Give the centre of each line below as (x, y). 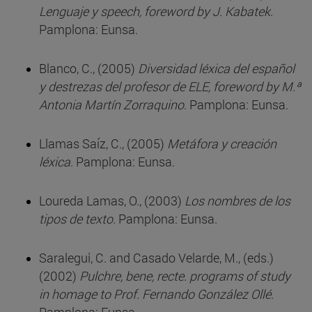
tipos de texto (76, 219)
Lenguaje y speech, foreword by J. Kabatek (155, 11)
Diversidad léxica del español (216, 69)
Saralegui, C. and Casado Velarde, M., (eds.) (156, 258)
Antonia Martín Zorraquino (111, 105)
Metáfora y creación (222, 144)
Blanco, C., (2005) (88, 69)
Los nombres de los (237, 201)
